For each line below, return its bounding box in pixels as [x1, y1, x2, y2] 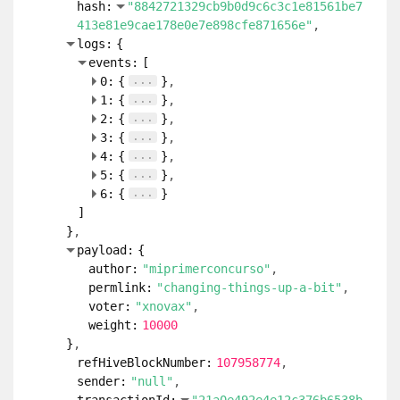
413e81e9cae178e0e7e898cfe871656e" [77, 18, 312, 32]
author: [88, 262, 138, 276]
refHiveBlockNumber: [77, 355, 212, 370]
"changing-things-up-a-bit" [156, 280, 342, 295]
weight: [88, 318, 138, 332]
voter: [88, 299, 131, 313]
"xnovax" [135, 299, 192, 313]
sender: [77, 374, 127, 388]
